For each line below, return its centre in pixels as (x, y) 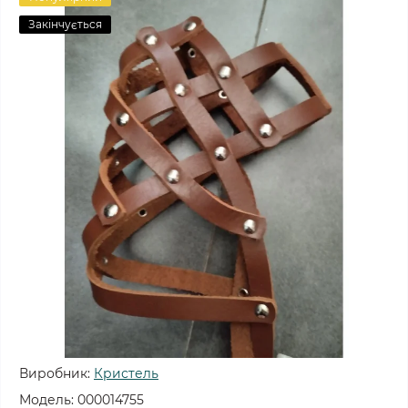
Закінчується (65, 24)
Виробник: (55, 373)
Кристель (126, 373)
